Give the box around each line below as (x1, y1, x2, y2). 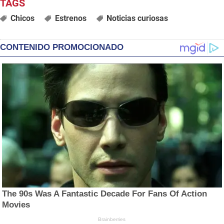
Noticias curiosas (106, 13, 168, 23)
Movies (2, 199, 30, 209)
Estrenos (54, 13, 86, 23)
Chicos (10, 13, 34, 23)
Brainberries (98, 216, 126, 222)
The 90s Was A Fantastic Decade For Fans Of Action (2, 188, 207, 198)
